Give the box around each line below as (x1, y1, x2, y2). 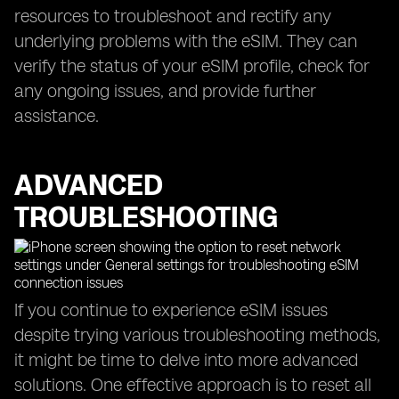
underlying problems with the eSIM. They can (14, 30, 357, 52)
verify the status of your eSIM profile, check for (14, 55, 370, 77)
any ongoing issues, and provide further (14, 80, 316, 102)
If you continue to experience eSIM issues (14, 299, 328, 321)
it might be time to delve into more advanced (14, 349, 358, 370)
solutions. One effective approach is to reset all (14, 374, 371, 395)
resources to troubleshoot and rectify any (14, 5, 331, 27)
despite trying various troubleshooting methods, (14, 324, 380, 346)
